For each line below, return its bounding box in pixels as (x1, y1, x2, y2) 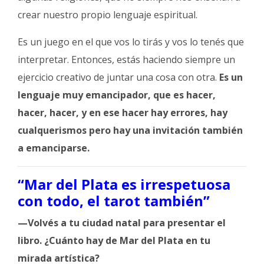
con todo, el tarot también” (18, 190, 210, 210)
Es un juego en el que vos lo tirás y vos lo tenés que (18, 35, 244, 48)
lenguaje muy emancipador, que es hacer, (18, 88, 216, 101)
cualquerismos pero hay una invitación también (18, 123, 243, 137)
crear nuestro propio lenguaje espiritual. (18, 8, 197, 21)
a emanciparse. (18, 141, 92, 154)
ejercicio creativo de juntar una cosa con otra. (18, 70, 217, 84)
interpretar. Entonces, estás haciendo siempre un (18, 52, 235, 66)
